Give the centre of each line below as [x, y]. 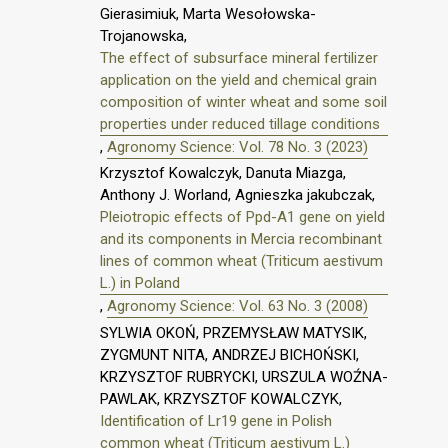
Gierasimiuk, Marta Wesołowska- [208, 13]
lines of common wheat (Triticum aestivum [241, 261]
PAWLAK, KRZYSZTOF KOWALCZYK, [221, 399]
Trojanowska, [143, 35]
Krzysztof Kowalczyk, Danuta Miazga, [223, 173]
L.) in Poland [140, 283]
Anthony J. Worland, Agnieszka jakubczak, [237, 195]
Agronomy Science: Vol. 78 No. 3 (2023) [237, 146]
